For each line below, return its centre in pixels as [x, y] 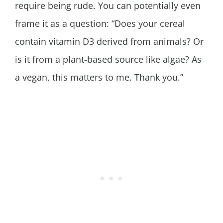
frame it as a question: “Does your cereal [100, 24]
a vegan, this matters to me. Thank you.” [99, 77]
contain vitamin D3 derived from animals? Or [109, 42]
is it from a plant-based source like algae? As [108, 59]
